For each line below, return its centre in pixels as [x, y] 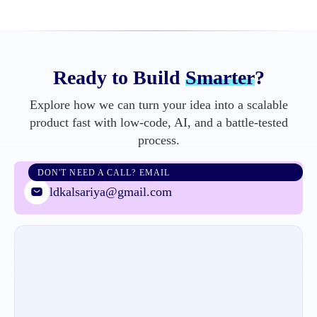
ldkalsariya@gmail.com [111, 191]
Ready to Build [119, 78]
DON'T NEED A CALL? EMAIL [104, 173]
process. [158, 140]
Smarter [220, 78]
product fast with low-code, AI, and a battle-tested [158, 123]
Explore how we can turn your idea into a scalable [158, 105]
